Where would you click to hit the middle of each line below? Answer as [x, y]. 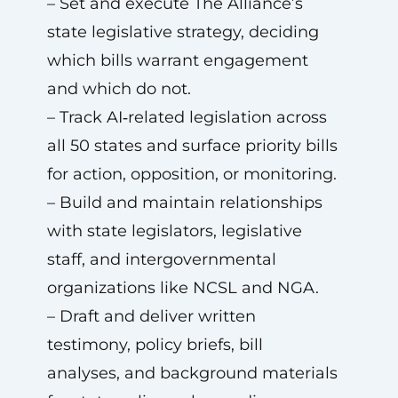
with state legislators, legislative [174, 231]
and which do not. [119, 89]
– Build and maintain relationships [184, 203]
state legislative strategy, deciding [183, 32]
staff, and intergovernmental [161, 259]
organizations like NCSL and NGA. [183, 288]
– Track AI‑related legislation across [187, 117]
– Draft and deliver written [151, 316]
